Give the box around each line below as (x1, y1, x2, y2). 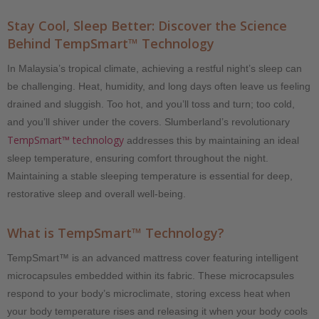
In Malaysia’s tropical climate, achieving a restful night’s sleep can (7, 62, 302, 74)
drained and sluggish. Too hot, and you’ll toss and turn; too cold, (7, 98, 295, 110)
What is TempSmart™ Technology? (7, 224, 224, 241)
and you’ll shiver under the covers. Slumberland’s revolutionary (7, 115, 290, 127)
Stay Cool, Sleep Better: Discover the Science (7, 16, 287, 34)
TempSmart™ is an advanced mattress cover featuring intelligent (7, 251, 298, 263)
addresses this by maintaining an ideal (124, 134, 299, 146)
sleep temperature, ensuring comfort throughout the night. (7, 152, 268, 164)
